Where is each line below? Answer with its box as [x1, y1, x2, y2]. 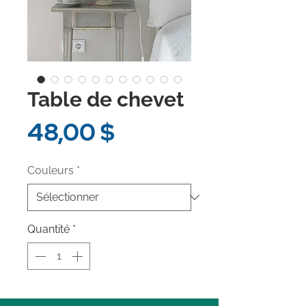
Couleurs [27, 164, 74, 177]
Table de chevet [27, 87, 184, 111]
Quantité [27, 223, 70, 236]
